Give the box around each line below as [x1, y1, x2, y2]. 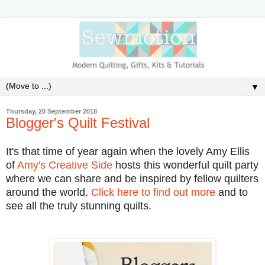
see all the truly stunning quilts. [6, 200, 151, 212]
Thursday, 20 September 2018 [6, 107, 97, 115]
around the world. [6, 186, 91, 199]
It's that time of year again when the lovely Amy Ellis [6, 146, 250, 158]
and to [215, 186, 248, 199]
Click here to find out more [91, 186, 215, 199]
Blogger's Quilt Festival [6, 114, 150, 131]
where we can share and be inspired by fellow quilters [6, 173, 258, 185]
